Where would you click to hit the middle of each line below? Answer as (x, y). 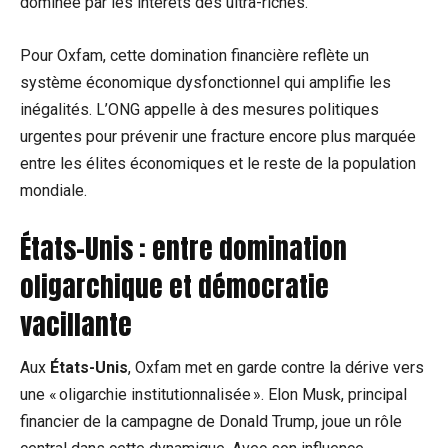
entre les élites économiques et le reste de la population (218, 164)
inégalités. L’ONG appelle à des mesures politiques (199, 110)
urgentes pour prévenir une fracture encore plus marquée (218, 137)
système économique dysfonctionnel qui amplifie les (205, 83)
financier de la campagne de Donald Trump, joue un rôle (211, 422)
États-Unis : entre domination (183, 249)
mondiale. (53, 191)
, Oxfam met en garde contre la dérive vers (276, 368)
